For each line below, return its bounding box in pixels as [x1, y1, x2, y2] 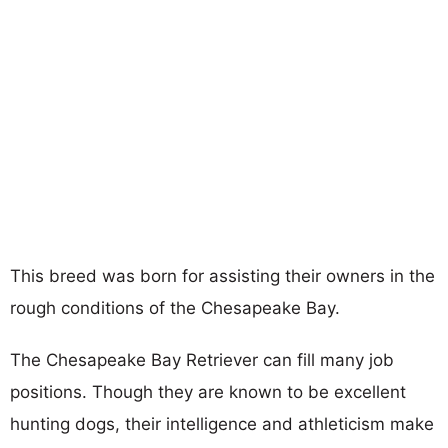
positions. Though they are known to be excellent [10, 381, 406, 402]
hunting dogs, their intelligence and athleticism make [10, 413, 434, 434]
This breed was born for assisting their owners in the [10, 265, 435, 286]
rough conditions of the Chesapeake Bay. [10, 297, 340, 318]
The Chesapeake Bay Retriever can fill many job [10, 349, 394, 370]
